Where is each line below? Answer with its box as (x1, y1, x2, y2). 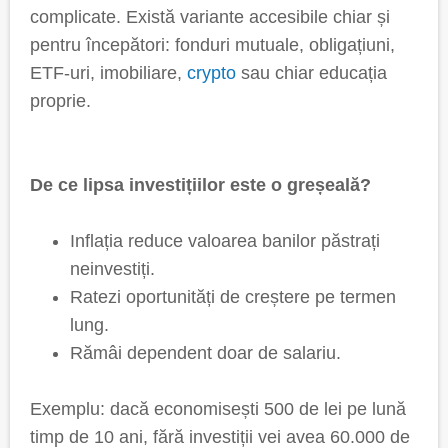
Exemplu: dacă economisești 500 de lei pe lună (30, 399, 406, 419)
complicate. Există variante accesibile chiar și (30, 7, 390, 27)
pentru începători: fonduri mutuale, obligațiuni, (30, 35, 395, 55)
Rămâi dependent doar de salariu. (70, 343, 341, 363)
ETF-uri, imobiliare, (30, 63, 187, 83)
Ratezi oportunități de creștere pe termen (70, 287, 396, 307)
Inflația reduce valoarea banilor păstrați (70, 231, 380, 251)
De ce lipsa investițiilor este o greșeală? (30, 175, 371, 195)
